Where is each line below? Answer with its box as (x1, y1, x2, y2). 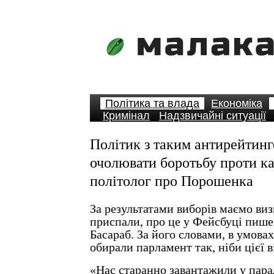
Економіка (211, 97, 262, 109)
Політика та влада (105, 97, 199, 109)
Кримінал (103, 109, 150, 122)
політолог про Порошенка (90, 173, 253, 189)
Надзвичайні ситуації (159, 109, 266, 122)
